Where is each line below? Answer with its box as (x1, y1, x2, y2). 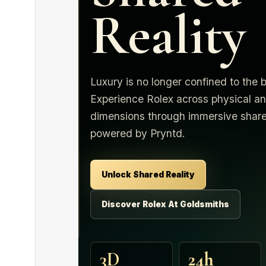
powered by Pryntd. (90, 127, 185, 140)
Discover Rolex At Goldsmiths (102, 199, 229, 209)
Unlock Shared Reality (102, 170, 195, 179)
